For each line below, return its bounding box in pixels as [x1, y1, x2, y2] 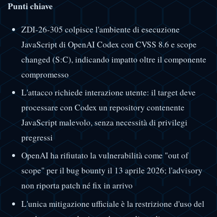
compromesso [21, 69, 69, 80]
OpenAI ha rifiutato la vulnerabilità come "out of [21, 150, 188, 161]
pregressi [21, 132, 53, 143]
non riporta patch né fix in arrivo [21, 180, 133, 191]
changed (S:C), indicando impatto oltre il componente [21, 54, 206, 65]
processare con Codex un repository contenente [21, 102, 185, 113]
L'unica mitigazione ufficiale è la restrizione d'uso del [21, 198, 204, 209]
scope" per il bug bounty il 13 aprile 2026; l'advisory [21, 165, 202, 176]
